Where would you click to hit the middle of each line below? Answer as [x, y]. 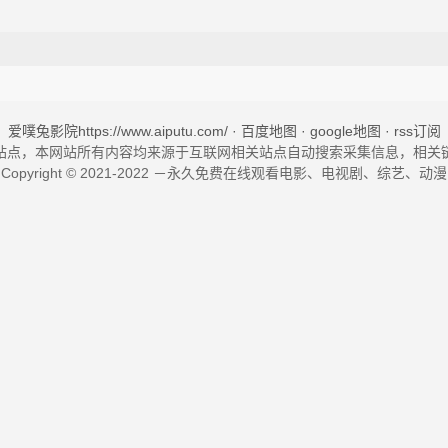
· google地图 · [345, 131]
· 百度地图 [262, 131]
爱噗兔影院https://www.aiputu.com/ [117, 131]
